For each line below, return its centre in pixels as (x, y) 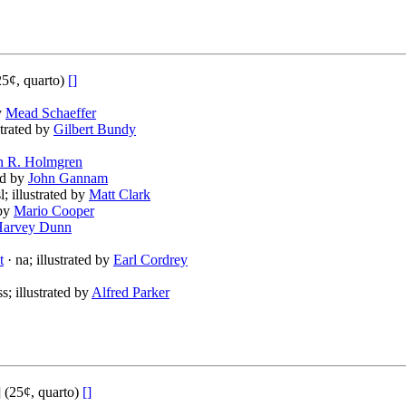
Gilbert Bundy (95, 130)
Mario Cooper (54, 211)
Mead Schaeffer (51, 113)
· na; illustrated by (58, 260)
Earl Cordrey (150, 260)
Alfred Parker (130, 293)
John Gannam (68, 179)
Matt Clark (120, 195)
